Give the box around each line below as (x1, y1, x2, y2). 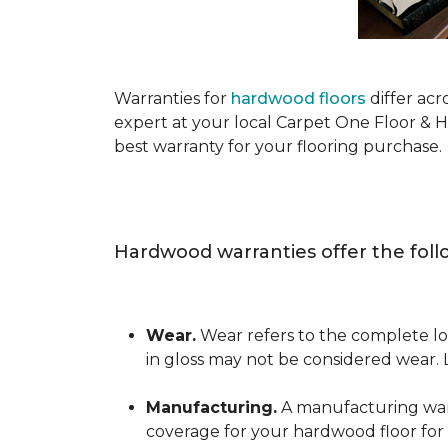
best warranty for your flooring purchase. (114, 137, 442, 156)
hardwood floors (231, 89, 366, 108)
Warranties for (114, 89, 231, 108)
